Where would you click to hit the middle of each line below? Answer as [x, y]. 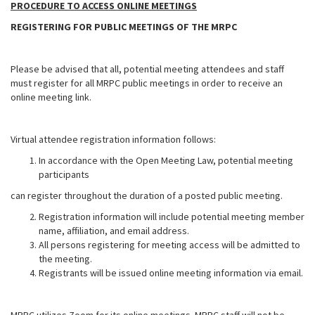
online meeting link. [51, 97]
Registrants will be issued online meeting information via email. [171, 273]
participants [64, 174]
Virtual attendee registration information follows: [113, 139]
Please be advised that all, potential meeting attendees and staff [147, 69]
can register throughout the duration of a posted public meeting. [147, 195]
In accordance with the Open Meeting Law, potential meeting [166, 160]
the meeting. [65, 259]
